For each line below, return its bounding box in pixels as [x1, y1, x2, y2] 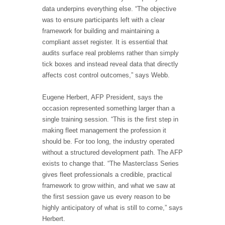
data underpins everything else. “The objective [42, 5, 176, 13]
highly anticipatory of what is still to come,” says [42, 204, 183, 212]
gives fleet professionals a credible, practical [42, 171, 172, 179]
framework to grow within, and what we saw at [42, 182, 175, 190]
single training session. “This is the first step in [42, 116, 178, 124]
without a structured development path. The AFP [42, 149, 183, 157]
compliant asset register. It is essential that [42, 38, 168, 46]
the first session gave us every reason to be [42, 193, 170, 201]
